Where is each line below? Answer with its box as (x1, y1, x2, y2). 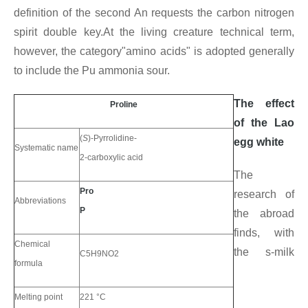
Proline (110, 100, 137, 110)
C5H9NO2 (80, 249, 119, 259)
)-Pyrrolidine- (88, 133, 137, 144)
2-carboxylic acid (80, 153, 143, 163)
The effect (234, 98, 294, 110)
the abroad (234, 208, 294, 220)
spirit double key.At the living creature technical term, (14, 26, 294, 38)
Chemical (14, 239, 50, 250)
